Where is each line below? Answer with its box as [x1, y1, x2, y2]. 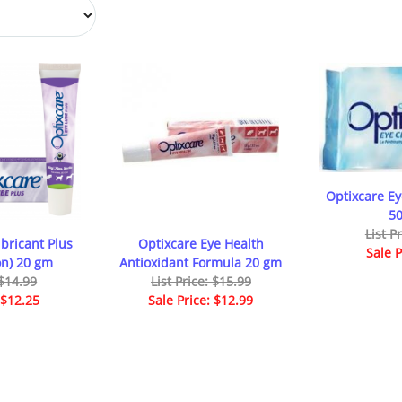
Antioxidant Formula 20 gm [119, 253, 283, 271]
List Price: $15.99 [150, 272, 251, 290]
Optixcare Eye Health [137, 234, 264, 252]
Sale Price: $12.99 [148, 291, 254, 309]
